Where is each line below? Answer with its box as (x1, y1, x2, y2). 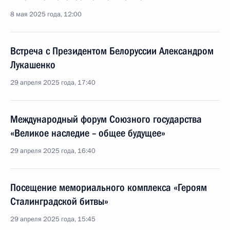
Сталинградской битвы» (10, 195, 108, 207)
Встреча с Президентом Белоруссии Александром (10, 45, 214, 57)
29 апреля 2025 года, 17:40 (10, 78, 95, 87)
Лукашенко (10, 59, 55, 71)
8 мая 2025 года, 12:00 (10, 10, 82, 19)
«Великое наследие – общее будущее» (10, 127, 165, 139)
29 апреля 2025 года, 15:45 (10, 215, 95, 224)
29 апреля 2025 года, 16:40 (10, 146, 95, 156)
